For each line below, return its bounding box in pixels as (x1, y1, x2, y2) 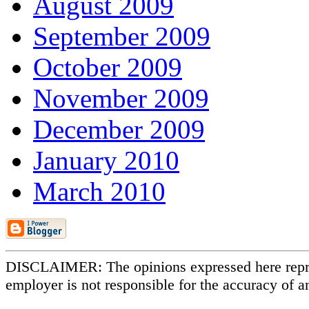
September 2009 (33, 21, 210, 51)
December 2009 (33, 114, 205, 144)
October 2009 (33, 52, 182, 82)
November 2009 (33, 83, 209, 113)
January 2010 (33, 145, 179, 175)
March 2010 (33, 176, 166, 206)
